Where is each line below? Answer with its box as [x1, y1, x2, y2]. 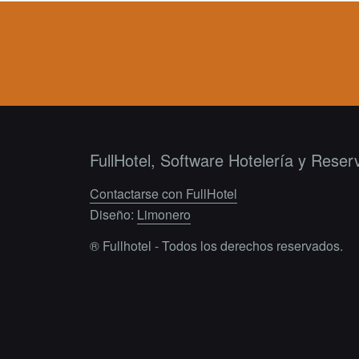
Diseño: [90, 204, 137, 224]
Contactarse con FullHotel [90, 184, 237, 203]
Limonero [137, 204, 191, 224]
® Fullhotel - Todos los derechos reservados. [90, 236, 343, 255]
